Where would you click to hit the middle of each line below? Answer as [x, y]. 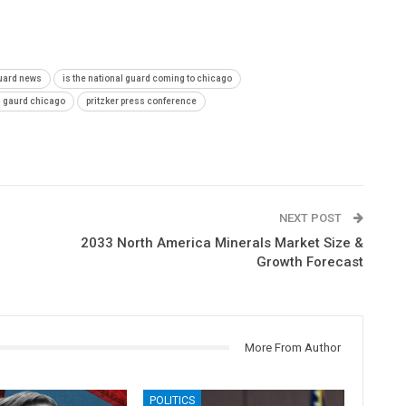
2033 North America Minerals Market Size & [222, 242]
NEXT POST [311, 217]
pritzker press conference [141, 101]
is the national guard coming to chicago [147, 78]
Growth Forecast [309, 261]
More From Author [292, 347]
